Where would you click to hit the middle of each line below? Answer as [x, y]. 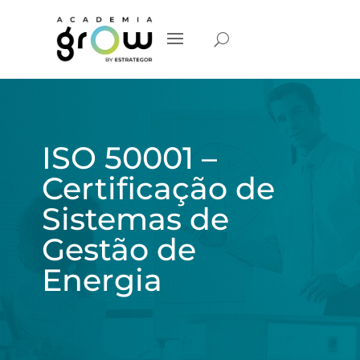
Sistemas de [135, 219]
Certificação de [158, 188]
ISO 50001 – [129, 158]
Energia [102, 280]
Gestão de [119, 250]
